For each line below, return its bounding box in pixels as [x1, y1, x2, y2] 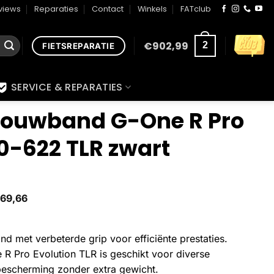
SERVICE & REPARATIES [11, 80, 123, 94]
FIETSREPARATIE [42, 40, 114, 51]
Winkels [137, 4, 167, 14]
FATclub [180, 4, 212, 14]
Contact [92, 4, 124, 14]
